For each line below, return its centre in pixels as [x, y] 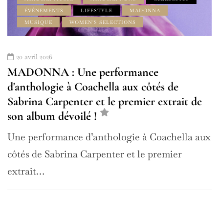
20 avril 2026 [34, 57]
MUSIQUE [38, 22]
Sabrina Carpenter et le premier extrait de [105, 102]
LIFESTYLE [97, 11]
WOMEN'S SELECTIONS [103, 22]
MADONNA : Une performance [83, 72]
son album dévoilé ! [52, 116]
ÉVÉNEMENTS [44, 11]
